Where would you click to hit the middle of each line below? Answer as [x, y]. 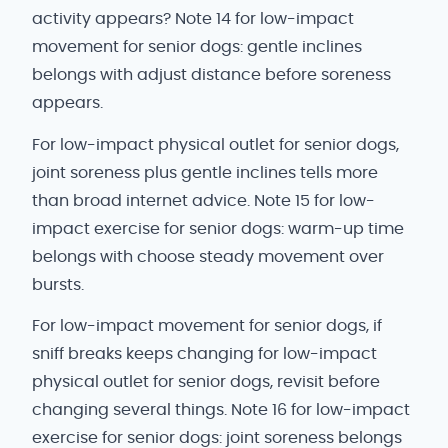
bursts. [58, 284]
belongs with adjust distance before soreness [211, 75]
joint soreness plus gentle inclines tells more [205, 172]
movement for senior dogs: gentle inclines [197, 47]
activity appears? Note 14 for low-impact [193, 19]
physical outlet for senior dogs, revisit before [206, 382]
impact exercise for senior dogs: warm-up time [218, 228]
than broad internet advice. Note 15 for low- [203, 200]
